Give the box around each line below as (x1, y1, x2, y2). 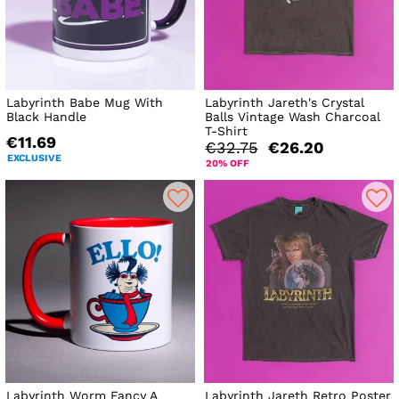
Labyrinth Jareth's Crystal (205, 95, 365, 110)
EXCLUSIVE (7, 152, 61, 165)
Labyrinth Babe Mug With (6, 95, 163, 110)
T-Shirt (205, 124, 248, 139)
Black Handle (6, 110, 86, 125)
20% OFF (206, 158, 250, 170)
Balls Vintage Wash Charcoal (205, 110, 381, 125)
